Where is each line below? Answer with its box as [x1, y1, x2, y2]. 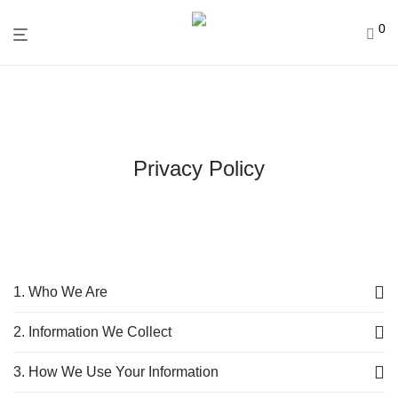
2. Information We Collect [13, 324, 171, 339]
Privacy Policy [133, 156, 265, 180]
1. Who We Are [13, 284, 107, 299]
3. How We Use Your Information [13, 364, 219, 379]
